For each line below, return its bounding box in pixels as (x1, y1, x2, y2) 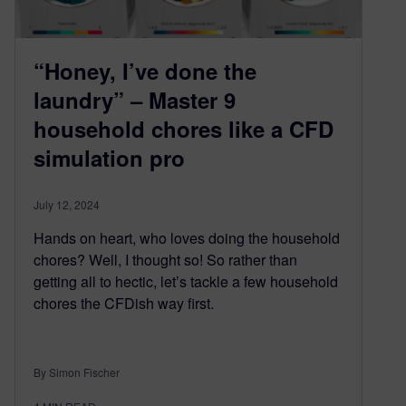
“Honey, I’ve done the (34, 55, 256, 87)
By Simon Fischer (34, 364, 120, 381)
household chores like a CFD (34, 113, 333, 145)
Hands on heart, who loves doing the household (34, 227, 340, 249)
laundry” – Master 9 (34, 84, 236, 116)
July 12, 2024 (34, 197, 100, 213)
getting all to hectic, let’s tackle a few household (34, 271, 338, 293)
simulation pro (34, 142, 185, 174)
